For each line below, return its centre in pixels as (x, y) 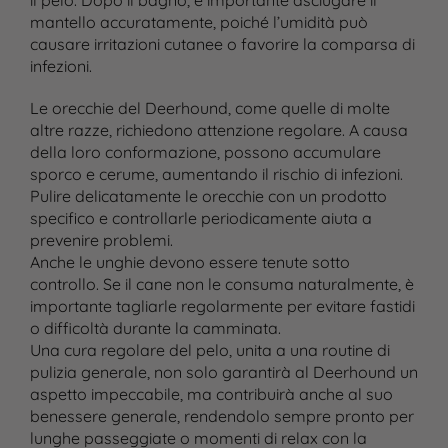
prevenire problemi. (101, 240)
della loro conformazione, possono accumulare (205, 152)
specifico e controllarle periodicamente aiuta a (200, 218)
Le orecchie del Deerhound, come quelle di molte (209, 108)
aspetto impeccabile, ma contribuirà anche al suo (211, 394)
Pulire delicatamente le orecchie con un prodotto (208, 196)
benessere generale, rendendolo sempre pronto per (221, 416)
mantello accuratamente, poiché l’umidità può (198, 22)
